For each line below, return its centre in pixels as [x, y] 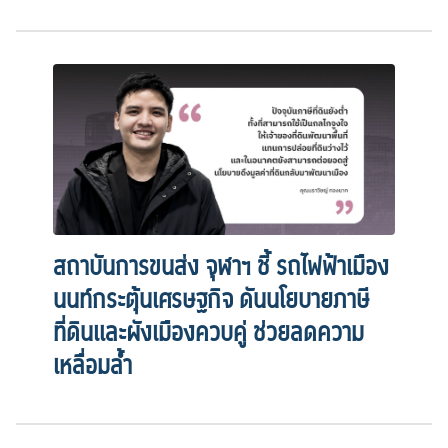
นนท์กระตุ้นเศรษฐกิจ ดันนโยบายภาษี [211, 300]
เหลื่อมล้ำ [93, 366]
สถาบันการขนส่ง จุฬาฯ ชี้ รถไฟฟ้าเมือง [221, 267]
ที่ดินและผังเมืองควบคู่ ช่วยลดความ [209, 333]
